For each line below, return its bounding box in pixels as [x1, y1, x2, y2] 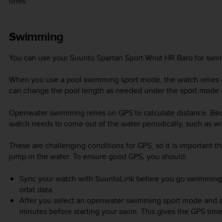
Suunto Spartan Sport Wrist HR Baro [70, 52, 193, 64]
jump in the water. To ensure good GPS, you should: [9, 151, 187, 163]
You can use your [9, 52, 70, 64]
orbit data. [19, 183, 54, 195]
